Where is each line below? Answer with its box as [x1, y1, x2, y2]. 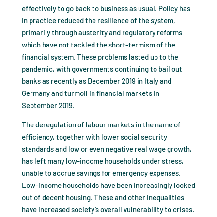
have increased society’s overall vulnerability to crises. [21, 205, 194, 214]
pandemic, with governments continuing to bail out [21, 64, 182, 74]
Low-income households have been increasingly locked [21, 181, 195, 190]
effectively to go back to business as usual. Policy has [21, 4, 190, 13]
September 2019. [21, 101, 75, 110]
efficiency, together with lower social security [21, 132, 167, 141]
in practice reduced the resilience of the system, [21, 16, 175, 25]
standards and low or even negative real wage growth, [21, 144, 192, 154]
